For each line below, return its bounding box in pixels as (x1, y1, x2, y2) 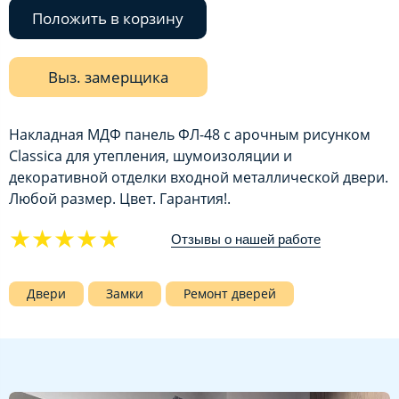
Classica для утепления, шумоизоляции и (9, 146, 292, 167)
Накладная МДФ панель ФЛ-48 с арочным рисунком (9, 125, 370, 145)
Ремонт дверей (183, 284, 276, 302)
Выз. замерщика (48, 67, 168, 88)
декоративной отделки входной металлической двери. (9, 167, 388, 188)
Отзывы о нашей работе (171, 231, 321, 247)
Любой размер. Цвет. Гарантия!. (9, 189, 231, 209)
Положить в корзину (32, 8, 183, 29)
